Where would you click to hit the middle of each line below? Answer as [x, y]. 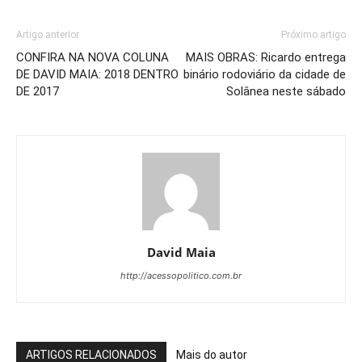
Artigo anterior [48, 34]
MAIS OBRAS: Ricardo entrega [266, 57]
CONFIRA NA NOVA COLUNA [93, 57]
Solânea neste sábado [286, 91]
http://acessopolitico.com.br [181, 275]
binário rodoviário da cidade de [265, 74]
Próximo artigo [314, 34]
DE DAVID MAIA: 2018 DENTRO [97, 74]
